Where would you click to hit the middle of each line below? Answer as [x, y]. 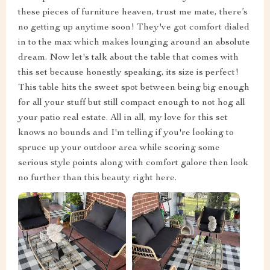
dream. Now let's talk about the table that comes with [128, 58]
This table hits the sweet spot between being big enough [134, 88]
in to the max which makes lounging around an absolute [134, 42]
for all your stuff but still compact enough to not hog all [132, 103]
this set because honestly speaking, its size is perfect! [128, 73]
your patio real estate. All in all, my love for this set [123, 118]
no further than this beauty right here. [97, 178]
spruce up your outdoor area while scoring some [119, 148]
